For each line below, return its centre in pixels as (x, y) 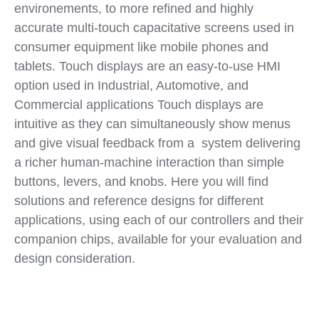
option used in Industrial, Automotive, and (131, 85)
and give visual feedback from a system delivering (157, 143)
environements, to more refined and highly (134, 9)
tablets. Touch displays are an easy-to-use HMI (147, 66)
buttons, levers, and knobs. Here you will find (141, 182)
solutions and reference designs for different (138, 201)
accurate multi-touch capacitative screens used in (154, 28)
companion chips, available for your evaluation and (158, 239)
